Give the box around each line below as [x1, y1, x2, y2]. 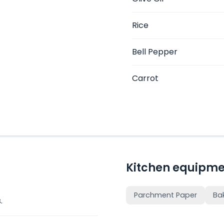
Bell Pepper [132, 46, 177, 57]
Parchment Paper [134, 190, 197, 200]
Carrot [132, 72, 158, 84]
